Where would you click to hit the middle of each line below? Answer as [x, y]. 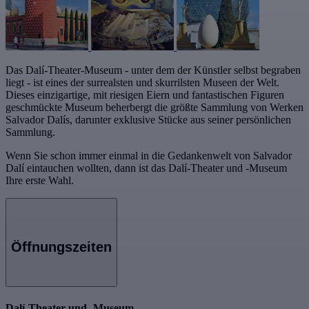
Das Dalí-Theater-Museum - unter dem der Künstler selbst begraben [153, 70]
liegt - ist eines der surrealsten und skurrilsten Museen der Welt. [142, 83]
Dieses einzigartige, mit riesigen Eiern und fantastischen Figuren [145, 95]
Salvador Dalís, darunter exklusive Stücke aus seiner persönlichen [148, 120]
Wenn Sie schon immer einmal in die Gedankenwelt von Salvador [149, 156]
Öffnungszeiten [61, 247]
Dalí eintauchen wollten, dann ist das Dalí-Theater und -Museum [146, 168]
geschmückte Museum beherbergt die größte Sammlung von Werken [154, 108]
